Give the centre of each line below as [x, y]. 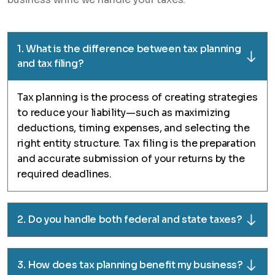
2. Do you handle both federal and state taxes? [130, 220]
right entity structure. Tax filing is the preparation [137, 144]
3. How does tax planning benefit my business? [130, 265]
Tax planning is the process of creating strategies [137, 98]
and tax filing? [51, 64]
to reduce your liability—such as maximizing [124, 113]
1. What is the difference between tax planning [129, 49]
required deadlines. [64, 174]
